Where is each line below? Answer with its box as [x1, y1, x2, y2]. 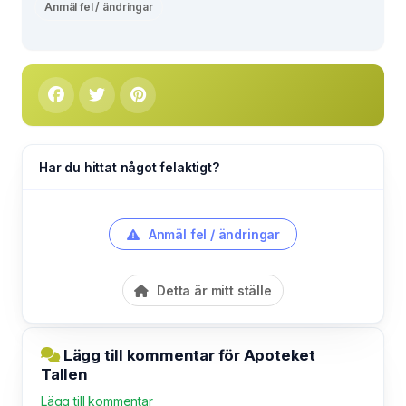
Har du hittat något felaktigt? [39, 159, 219, 175]
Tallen [41, 364, 88, 383]
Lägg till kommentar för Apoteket [60, 345, 315, 364]
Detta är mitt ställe [153, 282, 272, 298]
